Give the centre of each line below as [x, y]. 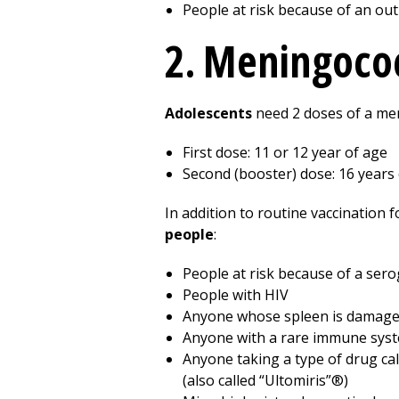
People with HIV [236, 295]
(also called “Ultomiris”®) [265, 380]
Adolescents [210, 113]
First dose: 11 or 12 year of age [285, 152]
